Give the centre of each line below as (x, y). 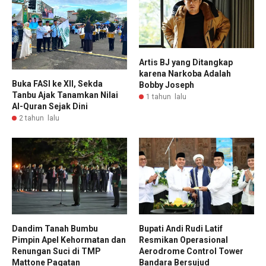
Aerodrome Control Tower (191, 251)
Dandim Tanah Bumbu (55, 229)
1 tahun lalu (166, 96)
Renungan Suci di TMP (56, 251)
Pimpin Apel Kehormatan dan (69, 240)
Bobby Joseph (167, 85)
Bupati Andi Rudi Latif (181, 229)
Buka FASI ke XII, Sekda (57, 84)
